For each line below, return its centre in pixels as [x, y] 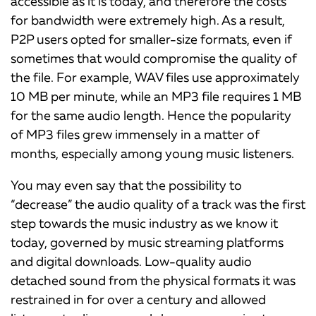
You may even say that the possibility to [126, 185]
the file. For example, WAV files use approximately [155, 77]
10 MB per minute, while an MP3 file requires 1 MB [156, 96]
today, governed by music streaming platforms [147, 242]
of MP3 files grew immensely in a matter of [135, 134]
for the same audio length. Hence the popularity [151, 115]
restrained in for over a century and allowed [138, 299]
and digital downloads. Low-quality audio [131, 261]
